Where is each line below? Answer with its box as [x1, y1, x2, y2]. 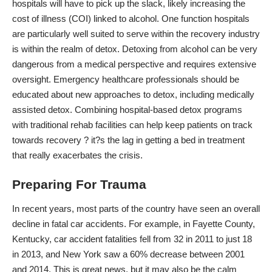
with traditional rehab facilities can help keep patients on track [12, 119, 253, 130]
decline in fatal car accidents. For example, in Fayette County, [12, 218, 255, 229]
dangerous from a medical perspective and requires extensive [12, 58, 256, 69]
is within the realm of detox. [12, 43, 122, 54]
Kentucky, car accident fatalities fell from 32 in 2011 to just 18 [12, 233, 252, 244]
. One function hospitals [157, 13, 250, 24]
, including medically [175, 89, 254, 100]
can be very [208, 43, 257, 54]
